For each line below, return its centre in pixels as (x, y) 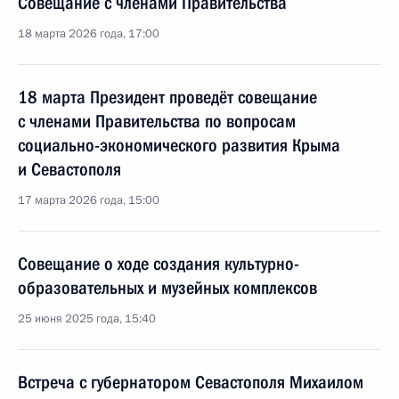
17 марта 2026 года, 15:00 (89, 200)
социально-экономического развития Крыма (179, 145)
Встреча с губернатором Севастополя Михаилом (191, 382)
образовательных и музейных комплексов (167, 288)
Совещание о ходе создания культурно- (159, 264)
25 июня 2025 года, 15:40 (87, 319)
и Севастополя (69, 169)
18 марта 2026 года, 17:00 (89, 34)
